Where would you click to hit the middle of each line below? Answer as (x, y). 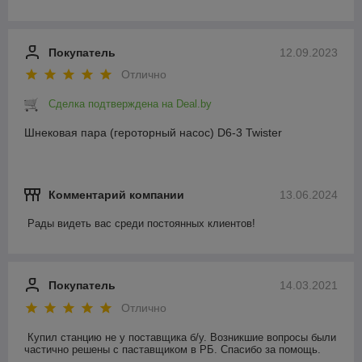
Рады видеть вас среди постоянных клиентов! (141, 224)
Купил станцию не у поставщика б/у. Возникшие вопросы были (182, 337)
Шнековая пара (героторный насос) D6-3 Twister (153, 133)
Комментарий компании (116, 195)
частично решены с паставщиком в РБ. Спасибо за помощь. (174, 349)
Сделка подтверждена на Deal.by (130, 104)
